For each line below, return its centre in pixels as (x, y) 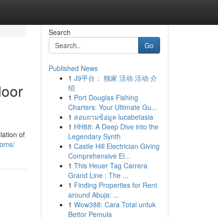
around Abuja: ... (93, 195)
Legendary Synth (94, 136)
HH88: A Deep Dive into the (116, 127)
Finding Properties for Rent (115, 185)
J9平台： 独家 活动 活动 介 (115, 78)
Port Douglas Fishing (106, 97)
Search (59, 32)
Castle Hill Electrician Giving (117, 146)
